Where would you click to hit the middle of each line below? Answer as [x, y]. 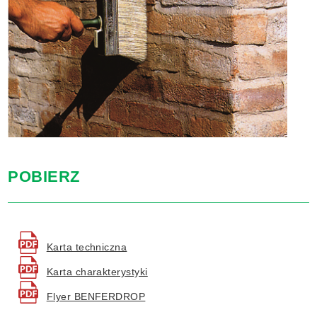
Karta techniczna [87, 247]
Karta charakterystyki [97, 271]
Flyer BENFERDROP [96, 296]
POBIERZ [44, 177]
